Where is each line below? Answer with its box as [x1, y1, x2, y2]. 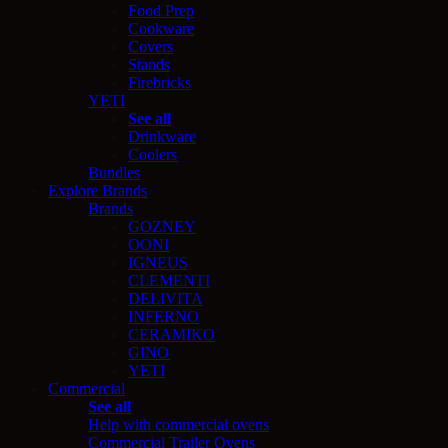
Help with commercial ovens [88, 415, 269, 433]
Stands [128, 55, 170, 73]
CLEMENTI [128, 271, 210, 289]
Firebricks [128, 73, 191, 91]
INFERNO [128, 307, 199, 325]
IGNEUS [128, 253, 188, 271]
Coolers [128, 145, 177, 163]
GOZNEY [128, 217, 196, 235]
